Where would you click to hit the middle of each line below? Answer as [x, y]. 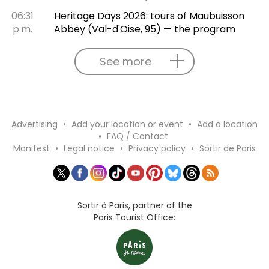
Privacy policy [157, 148]
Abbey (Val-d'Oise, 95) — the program [144, 29]
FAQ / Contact [137, 136]
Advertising [35, 124]
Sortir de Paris [228, 148]
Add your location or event [127, 124]
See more [125, 61]
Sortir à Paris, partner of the [134, 205]
